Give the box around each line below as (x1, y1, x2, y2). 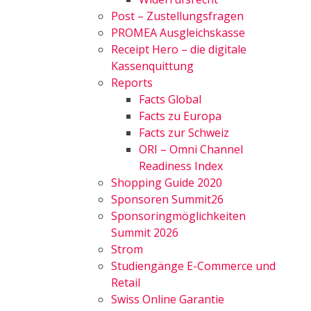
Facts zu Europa (139, 108, 221, 124)
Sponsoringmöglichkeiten (111, 208, 246, 224)
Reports (111, 75, 153, 90)
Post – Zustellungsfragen (111, 8, 244, 24)
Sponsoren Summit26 (111, 192, 224, 207)
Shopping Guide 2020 (111, 175, 222, 190)
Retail (111, 275, 140, 290)
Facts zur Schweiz (139, 125, 229, 140)
